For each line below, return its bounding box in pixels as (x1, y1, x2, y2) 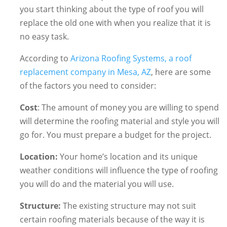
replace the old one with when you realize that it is (19, 17, 211, 29)
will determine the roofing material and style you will (19, 116, 219, 127)
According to (19, 53, 70, 64)
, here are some (150, 66, 211, 78)
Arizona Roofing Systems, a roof (70, 53, 192, 64)
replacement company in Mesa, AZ (19, 66, 151, 78)
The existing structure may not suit (60, 200, 196, 212)
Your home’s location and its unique (57, 151, 198, 163)
